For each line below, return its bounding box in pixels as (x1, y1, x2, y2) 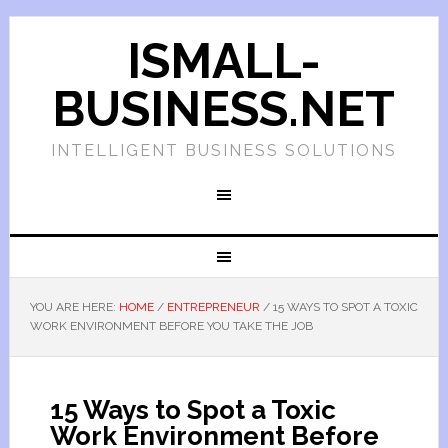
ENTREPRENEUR (166, 300, 260, 314)
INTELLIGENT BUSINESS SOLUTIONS (50, 141, 397, 160)
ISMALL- (126, 33, 321, 89)
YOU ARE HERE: (29, 300, 119, 314)
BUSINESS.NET (52, 81, 396, 137)
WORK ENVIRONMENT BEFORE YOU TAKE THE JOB (29, 319, 313, 333)
